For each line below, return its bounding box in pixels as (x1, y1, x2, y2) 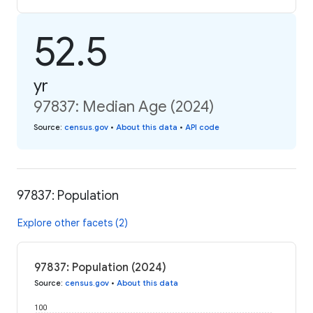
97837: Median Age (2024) (34, 97, 214, 117)
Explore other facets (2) (17, 216, 128, 229)
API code (185, 122, 219, 133)
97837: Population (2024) (34, 260, 166, 275)
